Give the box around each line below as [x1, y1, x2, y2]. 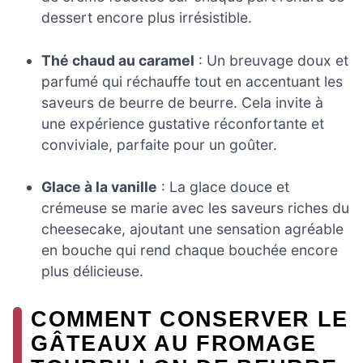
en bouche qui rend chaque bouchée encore [41, 241, 339, 259]
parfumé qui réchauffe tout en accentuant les [41, 72, 344, 90]
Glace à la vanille [41, 178, 158, 196]
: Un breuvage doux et [194, 51, 349, 69]
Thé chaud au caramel [41, 51, 195, 69]
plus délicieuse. [41, 263, 144, 280]
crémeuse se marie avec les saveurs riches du [41, 199, 350, 217]
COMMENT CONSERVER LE [31, 306, 348, 332]
